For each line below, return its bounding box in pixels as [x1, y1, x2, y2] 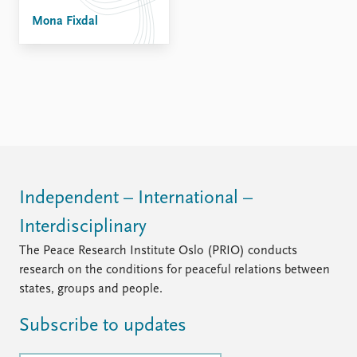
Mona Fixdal [32, 15, 98, 28]
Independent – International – [19, 189, 253, 209]
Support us [188, 13, 248, 25]
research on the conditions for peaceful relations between [19, 264, 330, 277]
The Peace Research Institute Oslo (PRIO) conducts [19, 245, 297, 258]
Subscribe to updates [19, 316, 186, 336]
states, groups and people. [19, 283, 163, 296]
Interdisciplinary [19, 218, 147, 237]
